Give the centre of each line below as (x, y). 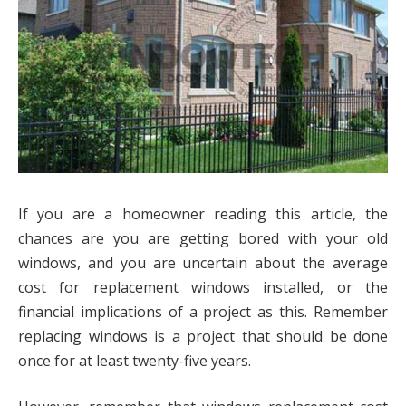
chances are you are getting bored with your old (203, 238)
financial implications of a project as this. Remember (203, 311)
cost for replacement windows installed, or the (203, 287)
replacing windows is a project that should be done (203, 336)
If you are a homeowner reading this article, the (203, 213)
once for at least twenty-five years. (135, 360)
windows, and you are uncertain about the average (203, 262)
